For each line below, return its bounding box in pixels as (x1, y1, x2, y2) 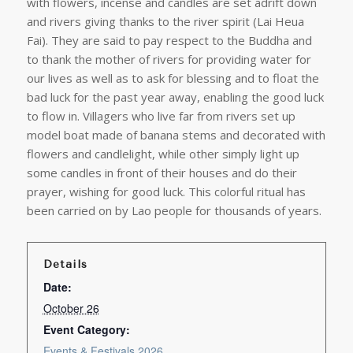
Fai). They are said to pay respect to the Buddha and (26, 32, 312, 48)
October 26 (43, 300, 99, 316)
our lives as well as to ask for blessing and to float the (26, 70, 319, 86)
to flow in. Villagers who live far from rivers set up (26, 108, 295, 124)
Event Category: (43, 321, 130, 337)
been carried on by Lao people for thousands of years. (26, 203, 321, 218)
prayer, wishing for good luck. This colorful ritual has (26, 184, 306, 199)
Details (43, 258, 87, 271)
